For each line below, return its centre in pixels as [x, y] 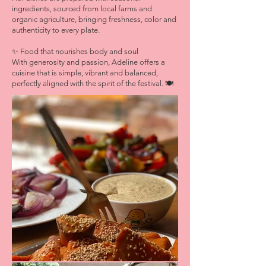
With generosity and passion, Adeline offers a [88, 62]
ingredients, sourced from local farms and [82, 9]
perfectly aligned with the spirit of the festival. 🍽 [93, 83]
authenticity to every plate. [56, 30]
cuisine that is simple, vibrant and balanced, [85, 73]
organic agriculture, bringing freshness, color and [94, 19]
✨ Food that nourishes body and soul [75, 51]
